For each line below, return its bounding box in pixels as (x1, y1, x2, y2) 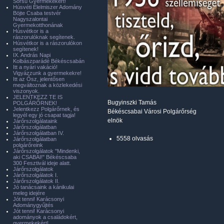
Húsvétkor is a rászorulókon (13, 40, 82, 46)
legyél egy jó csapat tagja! (13, 112, 75, 118)
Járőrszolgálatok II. (13, 178, 59, 184)
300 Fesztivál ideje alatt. (13, 160, 71, 166)
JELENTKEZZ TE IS (13, 94, 62, 100)
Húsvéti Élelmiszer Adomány (13, 4, 82, 10)
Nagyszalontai (13, 16, 47, 22)
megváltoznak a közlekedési (13, 82, 82, 88)
